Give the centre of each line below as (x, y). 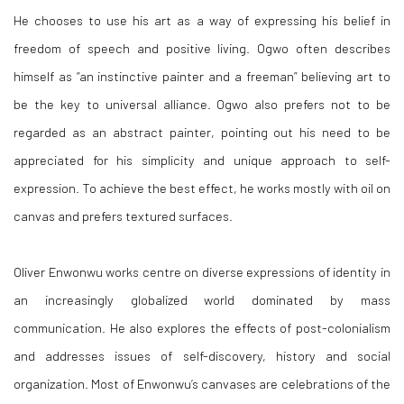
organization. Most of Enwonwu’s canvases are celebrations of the (202, 383)
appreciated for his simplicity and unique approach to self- (202, 160)
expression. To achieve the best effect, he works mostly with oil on (202, 188)
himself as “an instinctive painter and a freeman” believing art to (202, 76)
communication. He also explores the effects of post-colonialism (202, 327)
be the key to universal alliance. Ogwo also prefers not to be (202, 104)
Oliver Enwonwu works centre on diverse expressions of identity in (202, 271)
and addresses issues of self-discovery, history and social (202, 355)
